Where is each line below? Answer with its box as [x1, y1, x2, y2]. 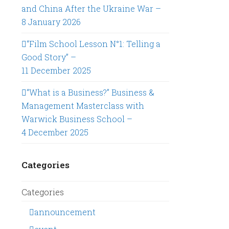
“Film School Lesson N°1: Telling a [27, 38, 161, 49]
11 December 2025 [21, 65, 91, 76]
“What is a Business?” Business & [27, 87, 155, 98]
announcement [34, 207, 96, 217]
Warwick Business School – [21, 113, 133, 124]
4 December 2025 [21, 127, 89, 138]
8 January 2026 [21, 16, 81, 27]
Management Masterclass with [21, 100, 145, 111]
